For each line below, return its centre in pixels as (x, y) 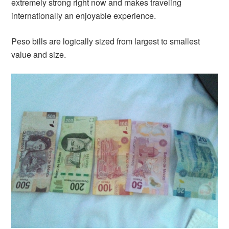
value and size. (39, 55)
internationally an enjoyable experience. (84, 16)
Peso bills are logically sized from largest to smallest (106, 41)
